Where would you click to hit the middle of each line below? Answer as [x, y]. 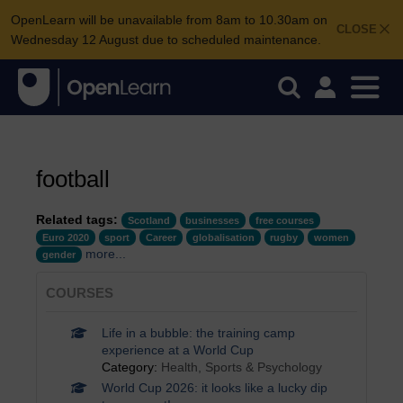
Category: [131, 367]
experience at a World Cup [177, 350]
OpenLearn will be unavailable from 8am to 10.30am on [169, 20]
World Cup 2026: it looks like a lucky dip [214, 388]
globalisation [223, 237]
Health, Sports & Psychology [241, 367]
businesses [213, 220]
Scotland [148, 220]
